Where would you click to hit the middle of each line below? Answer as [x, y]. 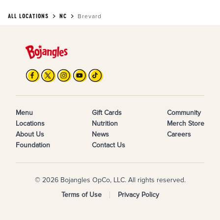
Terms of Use [81, 195]
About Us [30, 134]
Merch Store [186, 124]
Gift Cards [107, 113]
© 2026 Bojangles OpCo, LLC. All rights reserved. [110, 180]
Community [184, 113]
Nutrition [105, 124]
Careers [179, 134]
